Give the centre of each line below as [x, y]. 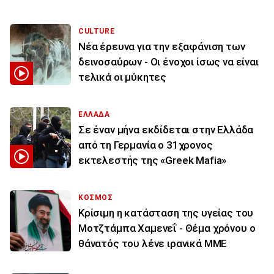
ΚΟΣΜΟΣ [96, 197]
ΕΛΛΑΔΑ [94, 114]
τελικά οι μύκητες [123, 77]
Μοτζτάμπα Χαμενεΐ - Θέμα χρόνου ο [167, 228]
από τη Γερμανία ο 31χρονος [146, 145]
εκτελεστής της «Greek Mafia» [153, 160]
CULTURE [97, 31]
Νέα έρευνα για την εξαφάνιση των [162, 46]
